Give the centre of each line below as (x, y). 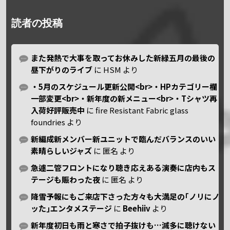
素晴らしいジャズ (62, 150)
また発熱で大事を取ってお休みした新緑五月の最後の (123, 57)
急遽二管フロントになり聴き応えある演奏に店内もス (123, 167)
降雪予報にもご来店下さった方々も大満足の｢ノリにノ (126, 196)
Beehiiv (137, 208)
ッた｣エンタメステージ (72, 208)
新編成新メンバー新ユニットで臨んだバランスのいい (123, 139)
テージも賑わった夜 (66, 179)
